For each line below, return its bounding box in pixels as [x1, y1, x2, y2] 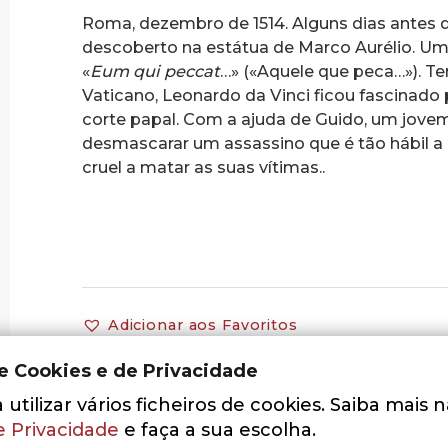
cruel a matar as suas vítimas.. [82, 157, 325, 178]
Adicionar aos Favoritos [107, 315, 298, 334]
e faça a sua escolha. [119, 418, 316, 441]
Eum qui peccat [90, 61, 220, 82]
